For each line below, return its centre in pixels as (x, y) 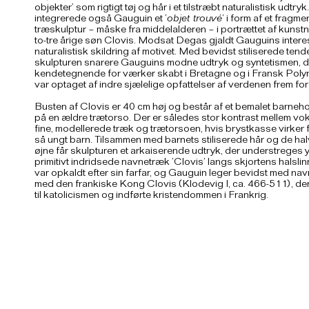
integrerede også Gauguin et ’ (101, 20)
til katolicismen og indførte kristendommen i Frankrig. (151, 196)
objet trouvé (195, 20)
